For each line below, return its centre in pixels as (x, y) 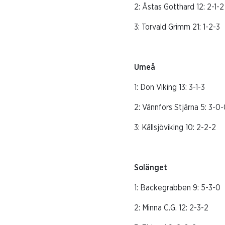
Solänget (151, 168)
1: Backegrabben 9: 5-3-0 (177, 188)
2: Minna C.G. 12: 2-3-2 (171, 208)
